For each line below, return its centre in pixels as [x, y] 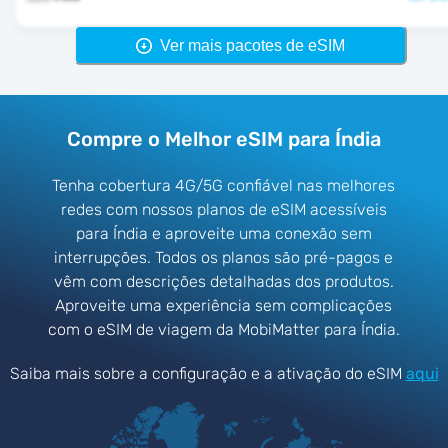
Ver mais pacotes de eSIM [252, 45]
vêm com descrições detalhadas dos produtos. [223, 282]
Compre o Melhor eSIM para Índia [224, 138]
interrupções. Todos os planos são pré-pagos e [224, 258]
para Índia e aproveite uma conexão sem [223, 234]
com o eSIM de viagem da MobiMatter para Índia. [223, 330]
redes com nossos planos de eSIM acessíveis [223, 210]
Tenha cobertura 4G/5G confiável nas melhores [224, 186]
